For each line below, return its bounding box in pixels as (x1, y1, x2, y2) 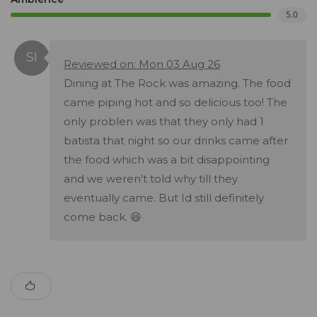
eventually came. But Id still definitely (64, 191, 264, 205)
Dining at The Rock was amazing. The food (64, 76, 291, 91)
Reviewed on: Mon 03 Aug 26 (64, 57, 220, 71)
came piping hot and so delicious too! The (64, 96, 287, 110)
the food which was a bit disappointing (64, 153, 270, 167)
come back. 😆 (64, 210, 142, 224)
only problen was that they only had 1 (64, 115, 264, 129)
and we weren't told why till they (64, 172, 238, 186)
